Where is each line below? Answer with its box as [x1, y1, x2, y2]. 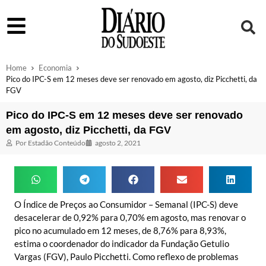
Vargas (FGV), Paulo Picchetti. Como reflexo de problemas [14, 251, 239, 262]
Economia [39, 62, 72, 72]
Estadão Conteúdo [27, 138, 85, 147]
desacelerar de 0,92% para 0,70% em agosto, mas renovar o [14, 211, 246, 223]
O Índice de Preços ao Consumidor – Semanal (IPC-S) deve [14, 198, 238, 210]
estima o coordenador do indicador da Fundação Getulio [14, 237, 229, 249]
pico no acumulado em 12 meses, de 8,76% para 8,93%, [14, 224, 226, 236]
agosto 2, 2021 [95, 138, 141, 147]
